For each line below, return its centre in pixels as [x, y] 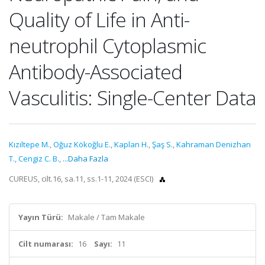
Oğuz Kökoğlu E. [82, 144]
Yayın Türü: [41, 217]
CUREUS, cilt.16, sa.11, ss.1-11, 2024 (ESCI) [82, 179]
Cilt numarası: [46, 244]
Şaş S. [162, 144]
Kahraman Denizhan [214, 144]
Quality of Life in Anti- [99, 20]
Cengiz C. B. [39, 159]
